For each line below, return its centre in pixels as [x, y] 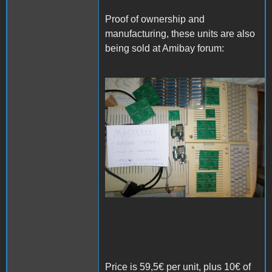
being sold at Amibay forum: [165, 48]
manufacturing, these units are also [180, 33]
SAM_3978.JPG [154, 97]
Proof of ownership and [155, 19]
